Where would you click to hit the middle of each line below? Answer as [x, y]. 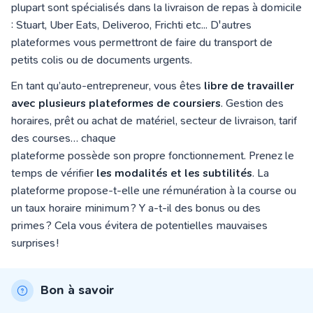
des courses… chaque [64, 138]
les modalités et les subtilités [174, 173]
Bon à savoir [77, 290]
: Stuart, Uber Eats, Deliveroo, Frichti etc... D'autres [131, 25]
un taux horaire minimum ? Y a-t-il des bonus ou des [136, 208]
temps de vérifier [54, 173]
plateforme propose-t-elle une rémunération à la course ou [154, 190]
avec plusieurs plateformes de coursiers [116, 103]
